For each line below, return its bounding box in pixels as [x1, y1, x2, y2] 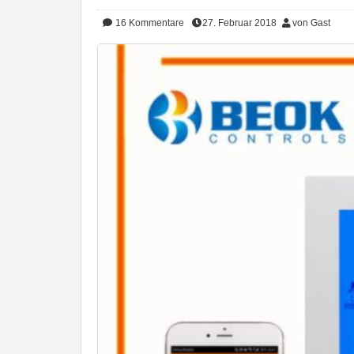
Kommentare [129, 17, 184, 28]
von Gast [292, 17, 330, 28]
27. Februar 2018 [202, 17, 277, 28]
